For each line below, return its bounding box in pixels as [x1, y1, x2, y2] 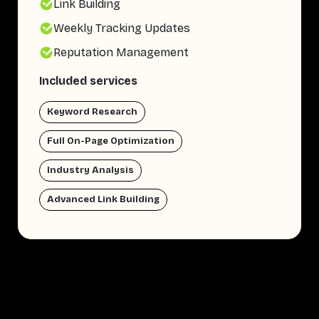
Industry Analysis [47, 164, 134, 177]
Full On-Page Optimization [47, 135, 174, 147]
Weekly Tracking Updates [53, 21, 190, 36]
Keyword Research [47, 106, 137, 118]
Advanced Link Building [47, 194, 159, 206]
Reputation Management [53, 46, 189, 60]
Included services [39, 74, 137, 88]
